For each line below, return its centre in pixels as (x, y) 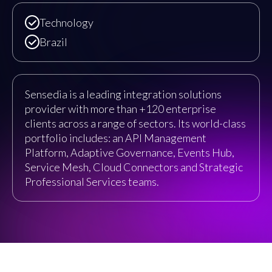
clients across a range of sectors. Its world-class (135, 123)
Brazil (53, 42)
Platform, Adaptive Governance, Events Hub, (130, 152)
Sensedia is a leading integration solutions (123, 94)
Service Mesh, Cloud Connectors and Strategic (134, 167)
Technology (66, 22)
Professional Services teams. (92, 181)
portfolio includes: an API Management (116, 138)
